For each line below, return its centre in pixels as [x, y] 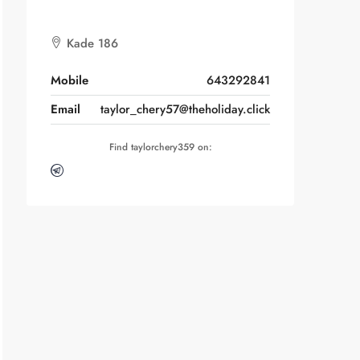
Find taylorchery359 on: [160, 147]
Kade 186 [90, 43]
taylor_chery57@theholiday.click [185, 109]
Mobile [70, 80]
